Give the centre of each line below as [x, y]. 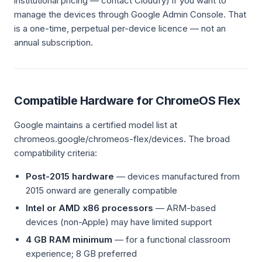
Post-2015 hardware [70, 176]
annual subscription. [54, 42]
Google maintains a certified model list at [96, 125]
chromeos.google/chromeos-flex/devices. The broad [122, 139]
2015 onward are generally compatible [101, 190]
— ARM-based [185, 208]
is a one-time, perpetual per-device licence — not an [120, 28]
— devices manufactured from [177, 176]
